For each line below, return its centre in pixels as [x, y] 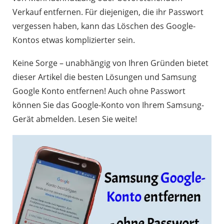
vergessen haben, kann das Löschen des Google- [104, 26]
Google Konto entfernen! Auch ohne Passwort [99, 91]
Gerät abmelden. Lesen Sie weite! [75, 119]
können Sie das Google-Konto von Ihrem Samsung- [108, 105]
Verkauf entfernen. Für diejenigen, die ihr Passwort [108, 12]
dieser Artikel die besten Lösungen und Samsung [104, 77]
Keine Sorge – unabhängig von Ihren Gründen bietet [110, 63]
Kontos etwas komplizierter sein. [74, 40]
